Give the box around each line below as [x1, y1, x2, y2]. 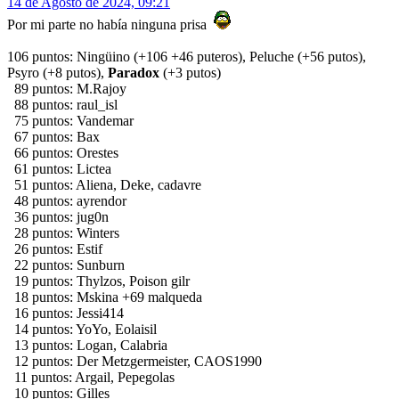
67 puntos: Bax [7, 129, 100, 145]
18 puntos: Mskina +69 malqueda [7, 289, 202, 305]
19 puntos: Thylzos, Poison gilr [7, 273, 190, 289]
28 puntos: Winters [7, 225, 119, 241]
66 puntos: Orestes [7, 145, 118, 161]
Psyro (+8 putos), [7, 65, 108, 81]
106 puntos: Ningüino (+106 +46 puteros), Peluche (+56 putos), [7, 49, 366, 65]
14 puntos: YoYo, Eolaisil [7, 322, 157, 338]
